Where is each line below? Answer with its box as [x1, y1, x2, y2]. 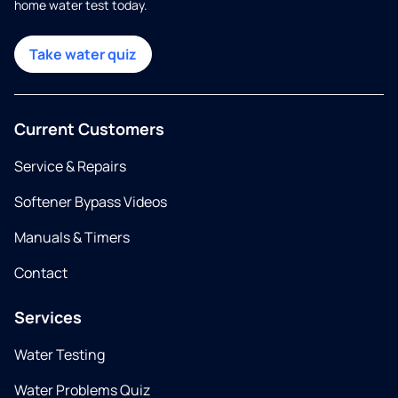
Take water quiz [29, 44, 137, 65]
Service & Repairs [14, 156, 126, 177]
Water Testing [14, 345, 105, 365]
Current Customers [14, 118, 164, 140]
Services [14, 306, 82, 329]
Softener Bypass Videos [14, 192, 167, 212]
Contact [14, 263, 68, 283]
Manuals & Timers [14, 227, 130, 248]
